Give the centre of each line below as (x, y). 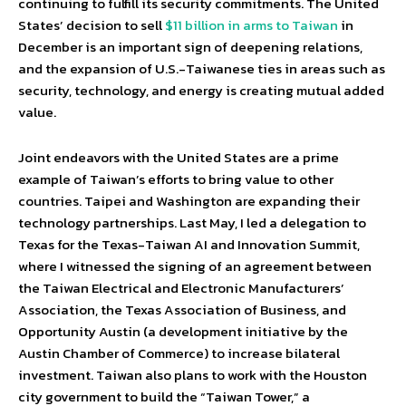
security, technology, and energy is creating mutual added (201, 91)
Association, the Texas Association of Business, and (182, 310)
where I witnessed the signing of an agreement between (195, 266)
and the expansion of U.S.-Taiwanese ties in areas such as (202, 69)
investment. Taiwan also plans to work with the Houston (193, 375)
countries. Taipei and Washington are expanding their (189, 201)
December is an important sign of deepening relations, (190, 47)
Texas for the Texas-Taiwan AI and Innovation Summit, (189, 245)
